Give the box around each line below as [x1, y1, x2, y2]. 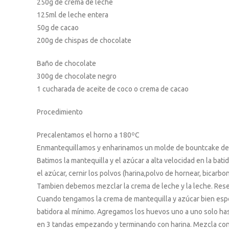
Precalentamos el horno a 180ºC [37, 131, 140, 139]
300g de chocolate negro [37, 72, 117, 80]
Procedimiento [37, 108, 83, 116]
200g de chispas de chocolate [37, 36, 131, 44]
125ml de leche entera [37, 11, 108, 19]
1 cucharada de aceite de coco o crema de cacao [37, 85, 189, 93]
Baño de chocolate [37, 59, 96, 67]
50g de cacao [37, 24, 79, 32]
